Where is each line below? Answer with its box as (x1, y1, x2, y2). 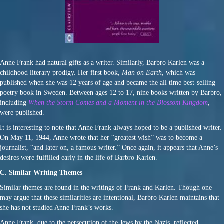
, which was (162, 69, 195, 76)
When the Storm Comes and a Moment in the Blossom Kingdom (28, 99, 208, 106)
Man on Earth (122, 69, 162, 76)
